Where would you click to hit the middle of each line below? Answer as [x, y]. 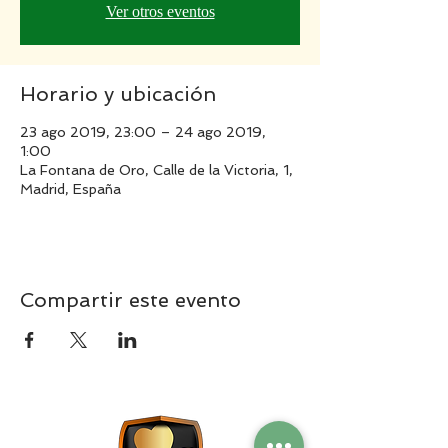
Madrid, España [70, 189]
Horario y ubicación [118, 94]
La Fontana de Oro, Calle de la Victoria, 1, [156, 170]
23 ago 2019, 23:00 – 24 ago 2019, [143, 132]
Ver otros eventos [160, 11]
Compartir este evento [130, 300]
